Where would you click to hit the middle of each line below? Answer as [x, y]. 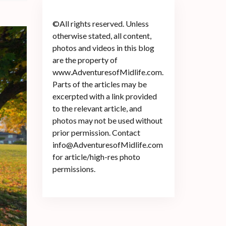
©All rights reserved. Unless [100, 23]
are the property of [85, 60]
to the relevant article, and [97, 108]
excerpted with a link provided [104, 96]
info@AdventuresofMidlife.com [107, 144]
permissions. [74, 168]
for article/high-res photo [96, 156]
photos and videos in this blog [103, 47]
